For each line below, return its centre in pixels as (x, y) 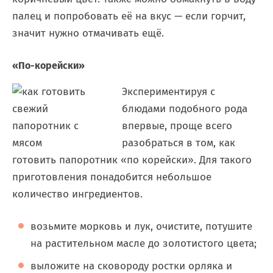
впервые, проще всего (177, 126)
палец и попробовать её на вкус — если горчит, (129, 16)
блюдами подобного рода (185, 109)
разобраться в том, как (179, 143)
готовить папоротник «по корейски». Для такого (132, 160)
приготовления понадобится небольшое (112, 177)
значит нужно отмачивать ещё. (88, 33)
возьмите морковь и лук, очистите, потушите (141, 226)
